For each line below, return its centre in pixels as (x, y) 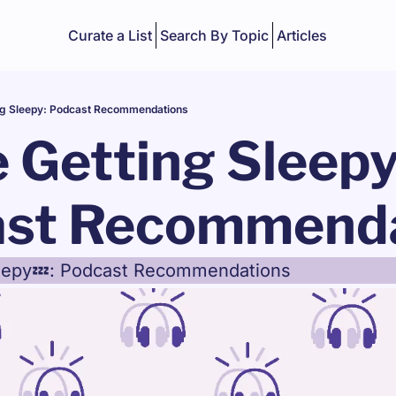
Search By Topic (215, 35)
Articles (302, 35)
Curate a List (110, 35)
